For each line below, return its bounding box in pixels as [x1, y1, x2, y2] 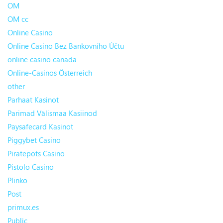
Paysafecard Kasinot [7, 121, 73, 132]
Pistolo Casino [7, 162, 54, 172]
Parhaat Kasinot [7, 95, 59, 105]
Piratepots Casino [7, 148, 65, 159]
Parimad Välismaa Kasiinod [7, 108, 97, 118]
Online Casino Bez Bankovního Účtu [7, 41, 124, 51]
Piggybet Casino [7, 135, 61, 145]
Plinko [7, 175, 27, 186]
